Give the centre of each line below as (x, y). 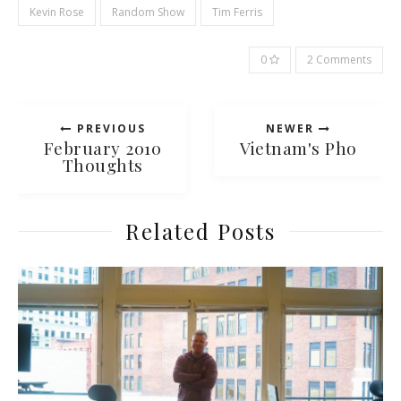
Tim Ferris (237, 13)
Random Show (148, 13)
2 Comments (339, 60)
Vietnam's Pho (299, 148)
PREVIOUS (109, 129)
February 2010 (102, 148)
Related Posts (200, 231)
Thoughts (102, 165)
